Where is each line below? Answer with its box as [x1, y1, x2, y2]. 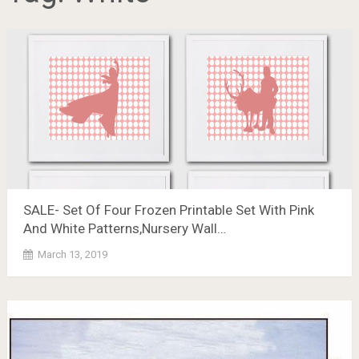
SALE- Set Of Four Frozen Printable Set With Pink [22, 202, 314, 218]
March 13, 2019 [37, 248, 107, 260]
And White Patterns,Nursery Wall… [22, 220, 226, 236]
